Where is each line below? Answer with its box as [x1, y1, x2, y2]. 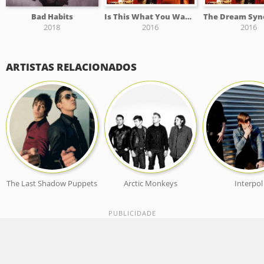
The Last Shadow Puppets [6, 177, 98, 189]
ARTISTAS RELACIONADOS [6, 60, 137, 74]
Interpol [234, 177, 263, 189]
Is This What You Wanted [184, 11, 192, 22]
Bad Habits [31, 11, 73, 22]
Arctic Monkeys [123, 177, 177, 189]
